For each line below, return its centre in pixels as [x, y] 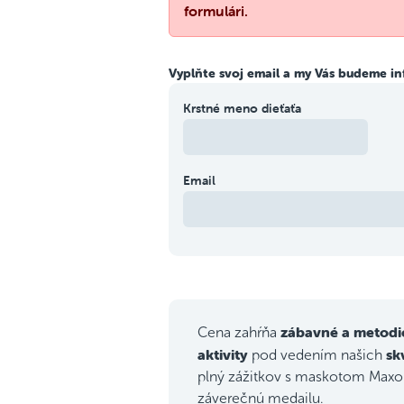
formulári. [216, 11]
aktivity [223, 354]
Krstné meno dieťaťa [242, 108]
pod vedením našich [317, 355]
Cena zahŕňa [239, 332]
